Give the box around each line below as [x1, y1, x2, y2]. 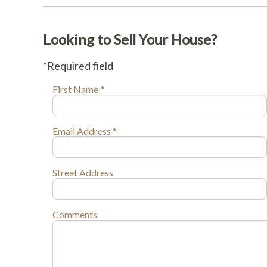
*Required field [43, 58, 113, 72]
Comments [52, 208, 97, 220]
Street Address [52, 166, 113, 178]
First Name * [52, 83, 104, 95]
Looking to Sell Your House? [43, 30, 217, 48]
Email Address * [52, 125, 117, 136]
